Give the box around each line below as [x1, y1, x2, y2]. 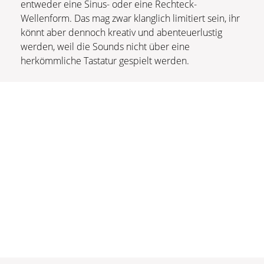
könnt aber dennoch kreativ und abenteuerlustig [21, 26, 222, 39]
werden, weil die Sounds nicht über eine [21, 40, 190, 54]
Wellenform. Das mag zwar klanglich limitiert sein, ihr [21, 12, 240, 25]
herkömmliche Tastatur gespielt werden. [21, 54, 189, 68]
